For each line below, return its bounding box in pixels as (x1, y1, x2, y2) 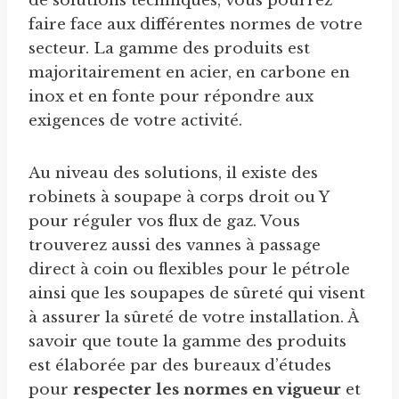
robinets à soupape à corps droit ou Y (28, 188, 329, 208)
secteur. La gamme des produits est (28, 39, 310, 59)
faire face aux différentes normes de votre (28, 15, 362, 35)
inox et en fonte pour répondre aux (28, 87, 313, 107)
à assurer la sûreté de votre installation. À (28, 308, 358, 328)
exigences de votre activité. (28, 111, 247, 131)
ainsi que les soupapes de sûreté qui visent (28, 284, 365, 304)
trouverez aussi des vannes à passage (28, 236, 321, 256)
